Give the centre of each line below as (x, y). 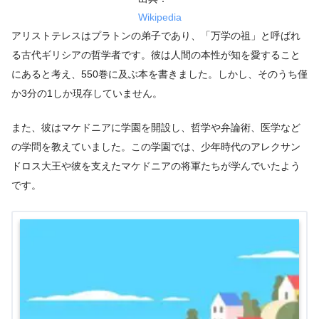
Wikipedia (159, 17)
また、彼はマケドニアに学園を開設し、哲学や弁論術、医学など (156, 128)
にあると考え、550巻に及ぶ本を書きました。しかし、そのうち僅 (159, 74)
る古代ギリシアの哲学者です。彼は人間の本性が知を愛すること (156, 54)
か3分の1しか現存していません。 (87, 93)
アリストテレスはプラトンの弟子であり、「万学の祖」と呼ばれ (156, 35)
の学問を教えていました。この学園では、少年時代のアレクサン (156, 147)
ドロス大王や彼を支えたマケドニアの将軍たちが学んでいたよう (156, 166)
